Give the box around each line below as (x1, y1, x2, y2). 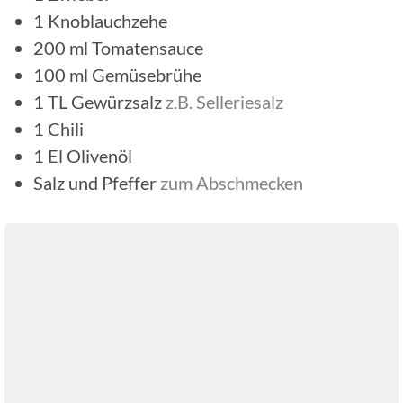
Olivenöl (67, 144, 132, 166)
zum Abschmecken (160, 171, 303, 193)
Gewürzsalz (71, 90, 162, 112)
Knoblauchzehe (48, 9, 167, 31)
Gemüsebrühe (92, 63, 201, 85)
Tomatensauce (92, 36, 203, 58)
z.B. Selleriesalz (166, 90, 283, 112)
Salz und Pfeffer (33, 171, 160, 193)
